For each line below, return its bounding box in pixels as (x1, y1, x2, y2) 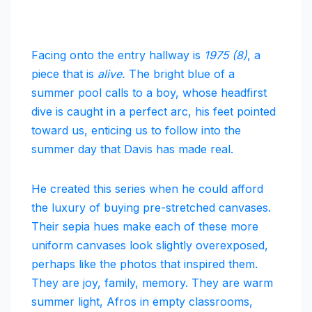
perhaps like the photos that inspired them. (31, 257, 258, 272)
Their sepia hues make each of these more (31, 219, 258, 234)
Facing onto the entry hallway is (31, 48, 204, 63)
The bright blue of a (129, 67, 235, 81)
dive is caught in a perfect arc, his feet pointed (31, 104, 276, 119)
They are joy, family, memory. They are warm (31, 276, 273, 290)
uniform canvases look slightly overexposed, (31, 238, 268, 253)
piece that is (31, 67, 97, 81)
